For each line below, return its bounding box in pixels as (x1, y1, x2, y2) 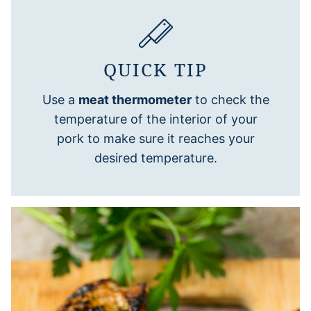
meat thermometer (78, 92, 192, 107)
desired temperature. (94, 150, 217, 165)
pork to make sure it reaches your (56, 131, 255, 146)
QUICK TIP (103, 56, 208, 82)
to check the (191, 92, 269, 107)
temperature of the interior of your (53, 111, 258, 126)
